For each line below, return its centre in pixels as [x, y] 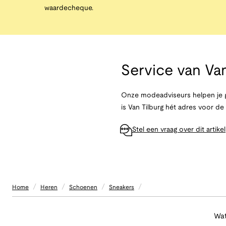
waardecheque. [69, 9]
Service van [161, 71]
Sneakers [122, 187]
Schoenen [83, 187]
